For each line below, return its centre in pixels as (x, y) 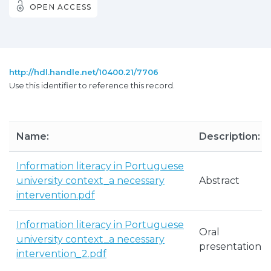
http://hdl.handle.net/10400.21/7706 (84, 72)
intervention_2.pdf (61, 254)
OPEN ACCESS (61, 7)
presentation (230, 247)
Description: (230, 136)
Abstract (219, 181)
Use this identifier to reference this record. (92, 85)
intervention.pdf (56, 195)
